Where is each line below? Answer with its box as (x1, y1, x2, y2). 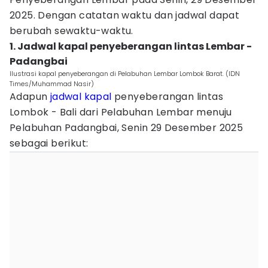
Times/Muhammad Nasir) (10, 79, 94, 89)
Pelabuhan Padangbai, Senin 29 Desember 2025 (10, 121, 243, 135)
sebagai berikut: (10, 136, 89, 150)
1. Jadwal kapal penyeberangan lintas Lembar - (10, 39, 252, 53)
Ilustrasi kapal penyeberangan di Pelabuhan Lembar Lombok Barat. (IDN (10, 69, 240, 78)
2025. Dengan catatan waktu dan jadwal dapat (10, 8, 240, 22)
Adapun (10, 90, 50, 103)
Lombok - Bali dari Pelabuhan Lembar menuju (10, 105, 232, 119)
